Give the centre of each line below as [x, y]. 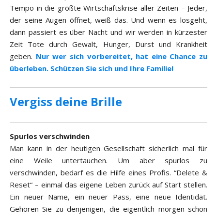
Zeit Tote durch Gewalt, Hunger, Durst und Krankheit [108, 44]
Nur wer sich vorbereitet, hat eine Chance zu [121, 56]
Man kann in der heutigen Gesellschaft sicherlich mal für [108, 148]
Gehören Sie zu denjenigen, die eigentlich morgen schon [108, 209]
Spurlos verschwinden [50, 136]
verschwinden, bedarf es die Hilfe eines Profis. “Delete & [108, 173]
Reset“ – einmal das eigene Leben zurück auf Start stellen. [108, 185]
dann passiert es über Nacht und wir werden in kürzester [108, 32]
